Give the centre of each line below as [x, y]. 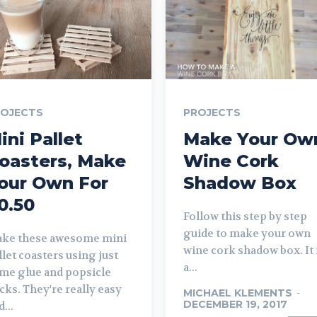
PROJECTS [212, 112]
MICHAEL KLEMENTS [238, 293]
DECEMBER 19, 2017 [235, 304]
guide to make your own [247, 233]
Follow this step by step [245, 216]
